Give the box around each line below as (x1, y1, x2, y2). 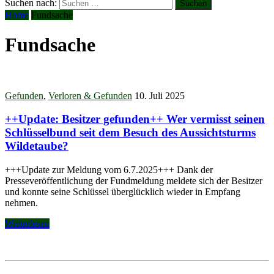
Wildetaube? (5, 139, 68, 153)
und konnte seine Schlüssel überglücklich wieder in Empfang (5, 187, 240, 198)
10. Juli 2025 (135, 90, 185, 101)
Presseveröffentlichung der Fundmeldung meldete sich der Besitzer (5, 176, 262, 187)
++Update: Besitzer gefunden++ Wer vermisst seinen (5, 113, 265, 126)
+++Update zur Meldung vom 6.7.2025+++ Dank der (5, 165, 213, 176)
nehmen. (5, 198, 38, 209)
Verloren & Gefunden (48, 90, 132, 101)
